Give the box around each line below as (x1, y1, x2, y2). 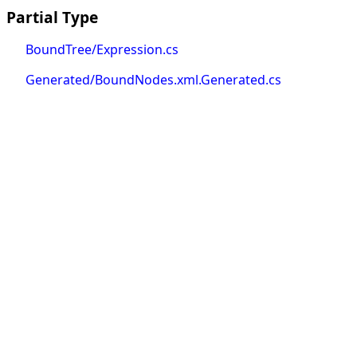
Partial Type (6, 6, 98, 28)
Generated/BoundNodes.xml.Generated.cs (25, 71, 281, 88)
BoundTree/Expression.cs (25, 41, 178, 58)
